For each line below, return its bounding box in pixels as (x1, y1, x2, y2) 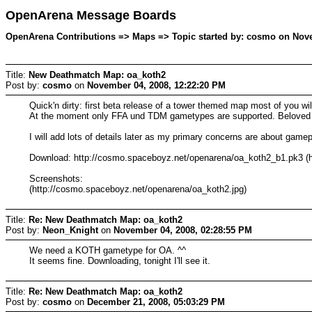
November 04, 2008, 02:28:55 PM (114, 224, 252, 235)
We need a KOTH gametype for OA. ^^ (29, 244, 187, 256)
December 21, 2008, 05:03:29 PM (87, 296, 225, 307)
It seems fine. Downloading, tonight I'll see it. (29, 255, 211, 266)
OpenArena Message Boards (6, 8, 176, 23)
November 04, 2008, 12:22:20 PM (87, 79, 226, 91)
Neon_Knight (42, 224, 98, 235)
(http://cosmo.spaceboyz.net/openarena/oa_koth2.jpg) (29, 183, 247, 194)
